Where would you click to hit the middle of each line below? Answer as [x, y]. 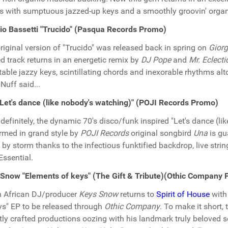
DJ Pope [156, 60]
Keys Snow [98, 194]
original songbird [161, 133]
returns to [137, 194]
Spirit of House [183, 194]
